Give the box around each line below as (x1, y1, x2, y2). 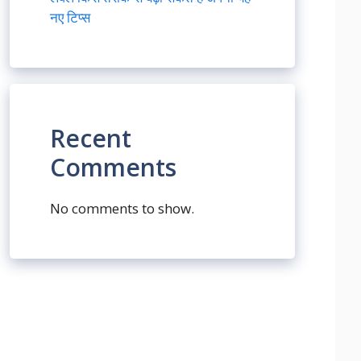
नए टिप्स (50, 8, 90, 27)
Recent (50, 122, 131, 155)
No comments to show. (50, 199, 194, 218)
